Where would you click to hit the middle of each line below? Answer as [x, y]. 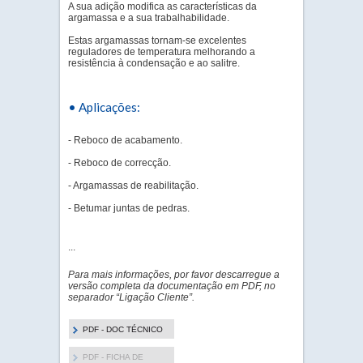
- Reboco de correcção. [120, 163]
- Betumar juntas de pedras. [129, 208]
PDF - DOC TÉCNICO [123, 329]
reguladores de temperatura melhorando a [162, 52]
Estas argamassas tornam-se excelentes [157, 41]
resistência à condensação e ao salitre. [154, 63]
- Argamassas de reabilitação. [133, 186]
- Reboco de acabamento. [125, 140]
